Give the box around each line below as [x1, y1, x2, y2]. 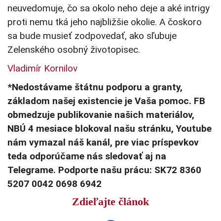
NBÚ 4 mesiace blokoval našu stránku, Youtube [7, 123, 212, 135]
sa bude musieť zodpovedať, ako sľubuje [7, 30, 177, 42]
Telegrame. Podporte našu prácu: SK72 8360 [7, 164, 201, 176]
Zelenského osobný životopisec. [7, 44, 140, 56]
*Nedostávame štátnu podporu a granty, [7, 81, 183, 93]
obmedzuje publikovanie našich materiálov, [7, 109, 194, 121]
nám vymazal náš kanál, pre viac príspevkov [7, 137, 199, 148]
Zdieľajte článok [72, 195, 149, 208]
